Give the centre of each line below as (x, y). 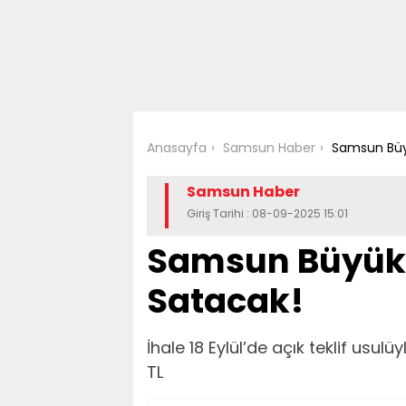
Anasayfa (177, 148)
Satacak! (225, 301)
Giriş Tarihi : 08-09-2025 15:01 (267, 213)
